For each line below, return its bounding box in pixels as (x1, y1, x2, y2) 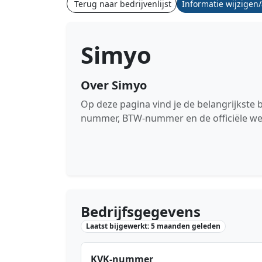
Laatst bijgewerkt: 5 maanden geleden (85, 221, 220, 232)
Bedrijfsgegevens (81, 202, 201, 221)
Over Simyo (81, 77, 147, 93)
